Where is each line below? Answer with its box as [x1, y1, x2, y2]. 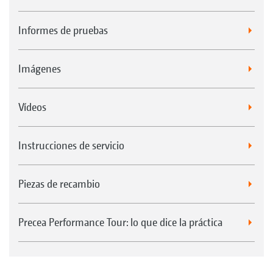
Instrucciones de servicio [18, 138, 124, 152]
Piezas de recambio [18, 177, 100, 190]
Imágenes [18, 62, 61, 75]
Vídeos [18, 100, 46, 113]
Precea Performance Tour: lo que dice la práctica [18, 215, 222, 229]
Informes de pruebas [18, 23, 108, 37]
